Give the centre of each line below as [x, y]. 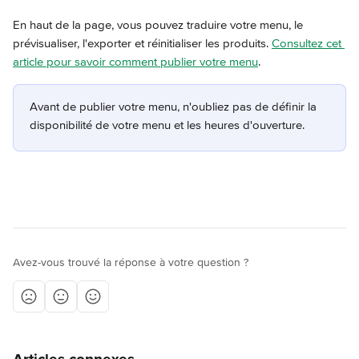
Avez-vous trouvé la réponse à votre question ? [131, 262]
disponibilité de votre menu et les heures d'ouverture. [167, 125]
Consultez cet [308, 43]
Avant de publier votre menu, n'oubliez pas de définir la [175, 107]
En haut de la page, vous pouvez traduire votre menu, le [159, 25]
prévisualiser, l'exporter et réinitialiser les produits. [142, 43]
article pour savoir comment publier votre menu [135, 62]
